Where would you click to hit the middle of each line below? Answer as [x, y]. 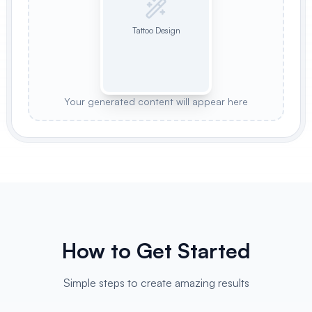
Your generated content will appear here [156, 101]
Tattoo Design [156, 30]
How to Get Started [156, 250]
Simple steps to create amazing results [156, 283]
